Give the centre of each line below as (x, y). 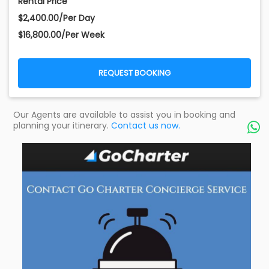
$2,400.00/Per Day (56, 18)
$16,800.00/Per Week (61, 35)
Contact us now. (146, 126)
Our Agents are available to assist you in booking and (124, 115)
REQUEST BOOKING (134, 73)
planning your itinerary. (62, 126)
